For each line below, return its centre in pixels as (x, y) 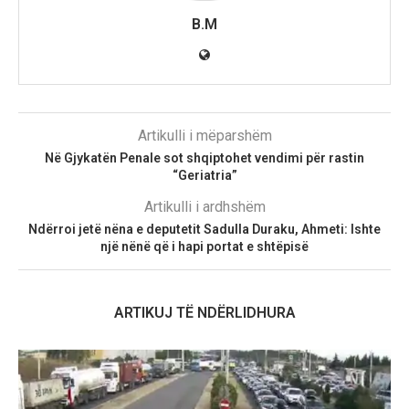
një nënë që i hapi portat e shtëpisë (204, 247)
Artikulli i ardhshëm (204, 207)
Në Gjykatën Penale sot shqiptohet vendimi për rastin (204, 158)
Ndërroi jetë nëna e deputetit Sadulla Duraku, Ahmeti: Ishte (204, 230)
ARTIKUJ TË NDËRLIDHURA (204, 313)
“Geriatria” (204, 176)
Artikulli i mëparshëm (204, 136)
